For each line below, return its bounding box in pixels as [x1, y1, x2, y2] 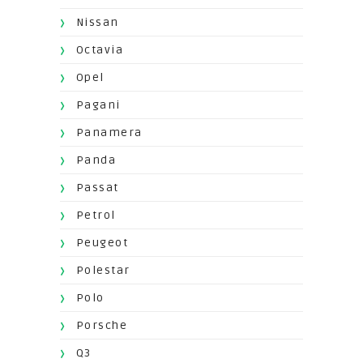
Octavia [75, 43, 124, 58]
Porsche [75, 318, 128, 333]
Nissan [75, 15, 119, 30]
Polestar [75, 263, 130, 278]
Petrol [75, 208, 116, 223]
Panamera [75, 126, 143, 140]
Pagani [75, 98, 121, 113]
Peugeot [75, 236, 129, 250]
